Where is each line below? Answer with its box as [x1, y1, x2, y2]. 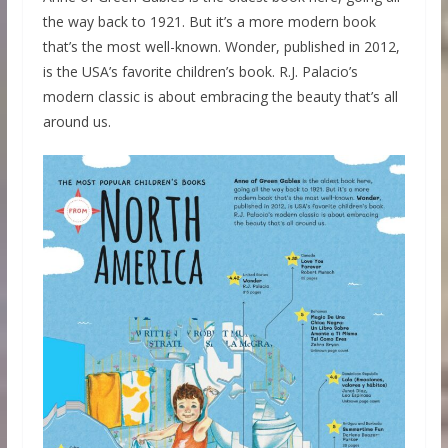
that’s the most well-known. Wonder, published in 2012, [42, 36, 400, 56]
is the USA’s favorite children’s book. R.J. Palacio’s [42, 61, 358, 81]
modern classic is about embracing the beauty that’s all [42, 86, 398, 106]
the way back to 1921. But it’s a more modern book [42, 11, 376, 31]
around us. [42, 111, 111, 131]
